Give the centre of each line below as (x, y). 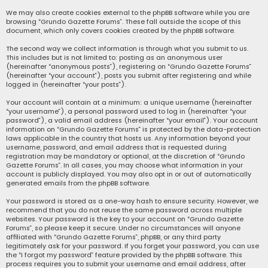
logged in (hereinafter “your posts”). (66, 85)
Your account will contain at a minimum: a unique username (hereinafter (129, 103)
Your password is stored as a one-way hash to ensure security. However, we (132, 201)
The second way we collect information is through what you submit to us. (127, 49)
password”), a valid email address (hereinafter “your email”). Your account (132, 121)
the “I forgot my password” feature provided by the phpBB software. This (124, 255)
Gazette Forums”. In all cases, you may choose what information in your (124, 165)
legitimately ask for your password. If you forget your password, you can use (133, 246)
